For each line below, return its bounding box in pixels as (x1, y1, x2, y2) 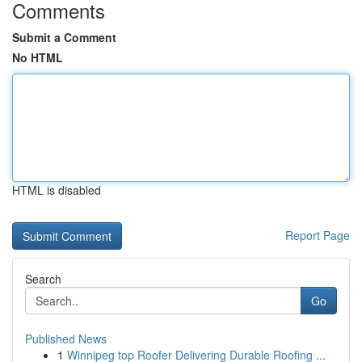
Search (25, 271, 61, 287)
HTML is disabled (12, 182, 101, 198)
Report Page (285, 227, 350, 243)
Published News (25, 330, 107, 347)
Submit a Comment (12, 29, 116, 45)
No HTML (12, 49, 63, 65)
